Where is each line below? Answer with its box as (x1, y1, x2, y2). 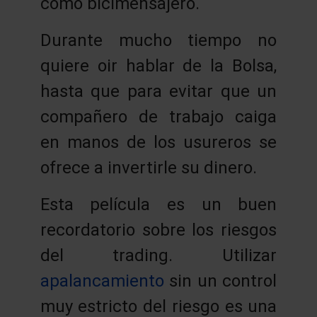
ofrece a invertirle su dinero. (40, 157, 257, 178)
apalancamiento (40, 270, 164, 291)
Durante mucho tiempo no (40, 30, 277, 50)
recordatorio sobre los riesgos (40, 219, 277, 240)
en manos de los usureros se (40, 132, 277, 152)
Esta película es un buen (40, 194, 277, 214)
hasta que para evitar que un (40, 81, 277, 101)
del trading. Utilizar (40, 245, 277, 265)
